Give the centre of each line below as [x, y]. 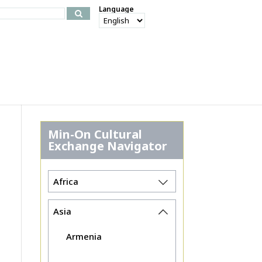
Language [117, 9]
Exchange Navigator [108, 146]
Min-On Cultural [95, 134]
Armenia [84, 237]
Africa [65, 182]
